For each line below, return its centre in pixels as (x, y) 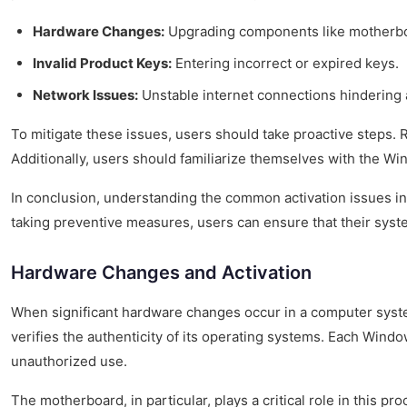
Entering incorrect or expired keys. (285, 63)
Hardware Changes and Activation (161, 272)
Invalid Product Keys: (102, 63)
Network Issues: (85, 94)
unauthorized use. (69, 361)
